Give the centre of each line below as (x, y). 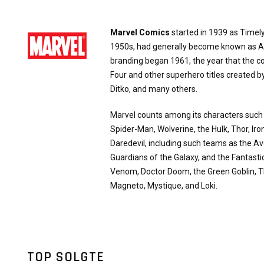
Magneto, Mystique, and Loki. (164, 186)
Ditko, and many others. (154, 89)
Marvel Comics (140, 32)
